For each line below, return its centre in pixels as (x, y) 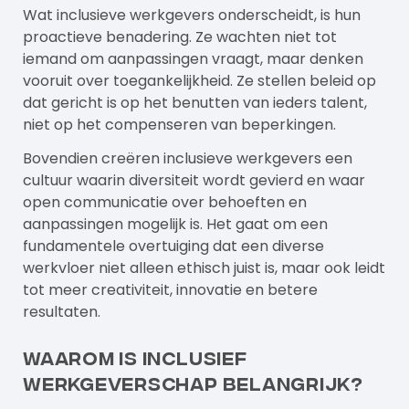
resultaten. (62, 311)
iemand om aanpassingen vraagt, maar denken (193, 58)
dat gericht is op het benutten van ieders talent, (195, 102)
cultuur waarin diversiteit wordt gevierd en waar (194, 180)
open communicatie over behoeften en (165, 202)
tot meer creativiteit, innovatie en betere (170, 289)
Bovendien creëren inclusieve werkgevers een (188, 158)
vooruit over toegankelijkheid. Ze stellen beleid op (199, 80)
